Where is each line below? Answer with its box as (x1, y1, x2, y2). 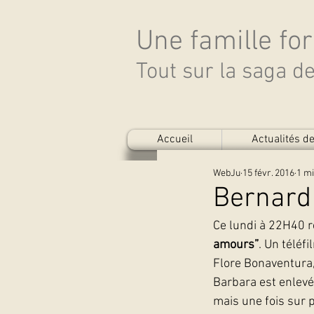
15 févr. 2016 (243, 167, 294, 179)
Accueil (156, 132, 193, 146)
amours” (213, 238, 259, 252)
